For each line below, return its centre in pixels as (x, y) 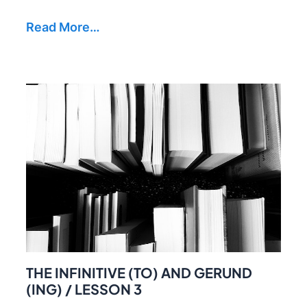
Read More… (63, 27)
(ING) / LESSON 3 (84, 288)
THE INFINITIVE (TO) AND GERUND (139, 272)
